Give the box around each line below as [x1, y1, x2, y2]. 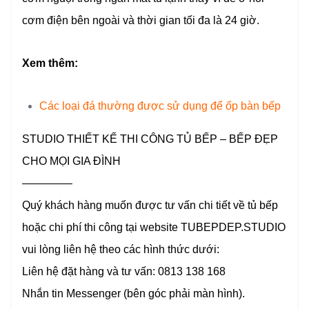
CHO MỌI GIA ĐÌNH [22, 155, 121, 168]
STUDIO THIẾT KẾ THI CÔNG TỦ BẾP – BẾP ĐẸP [22, 133, 278, 146]
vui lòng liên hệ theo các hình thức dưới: [22, 243, 219, 256]
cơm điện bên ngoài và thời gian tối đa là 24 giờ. [22, 14, 262, 27]
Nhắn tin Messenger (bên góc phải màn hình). [22, 288, 245, 300]
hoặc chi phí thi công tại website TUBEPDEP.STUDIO [22, 221, 286, 234]
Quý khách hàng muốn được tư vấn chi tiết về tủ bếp [22, 199, 278, 212]
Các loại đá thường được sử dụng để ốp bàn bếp [39, 100, 281, 112]
